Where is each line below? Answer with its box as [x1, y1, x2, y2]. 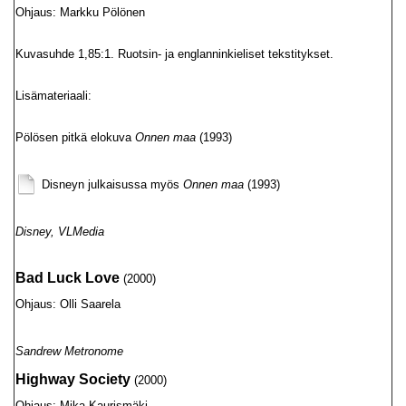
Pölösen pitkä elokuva [15, 130, 135, 144]
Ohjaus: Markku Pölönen [15, 5, 145, 19]
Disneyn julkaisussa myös [42, 178, 183, 191]
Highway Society [15, 372, 130, 387]
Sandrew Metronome [15, 344, 123, 358]
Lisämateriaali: [15, 89, 92, 102]
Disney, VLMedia [15, 225, 104, 238]
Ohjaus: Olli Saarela [15, 297, 121, 311]
